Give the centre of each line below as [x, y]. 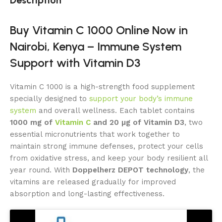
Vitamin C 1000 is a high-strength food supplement [102, 86]
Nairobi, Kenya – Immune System [96, 46]
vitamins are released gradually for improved [93, 182]
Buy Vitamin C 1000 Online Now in [99, 30]
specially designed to [48, 98]
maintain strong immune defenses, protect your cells [107, 146]
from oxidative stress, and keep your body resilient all [109, 158]
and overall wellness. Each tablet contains [115, 110]
